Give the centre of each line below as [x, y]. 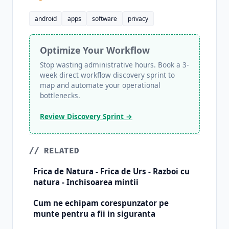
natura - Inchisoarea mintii [86, 182]
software [104, 18]
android [45, 18]
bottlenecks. [60, 96]
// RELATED [54, 151]
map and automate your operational [100, 85]
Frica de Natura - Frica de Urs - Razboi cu [111, 171]
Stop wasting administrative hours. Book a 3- [114, 65]
